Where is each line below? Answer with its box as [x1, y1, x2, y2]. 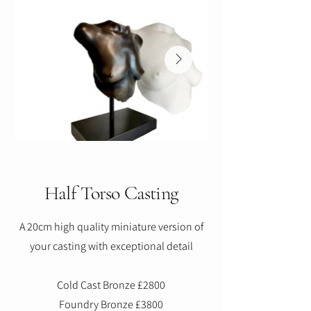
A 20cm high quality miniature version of [19, 219, 203, 235]
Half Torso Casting [44, 181, 178, 205]
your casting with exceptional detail [29, 239, 193, 254]
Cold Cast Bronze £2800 [57, 278, 165, 293]
